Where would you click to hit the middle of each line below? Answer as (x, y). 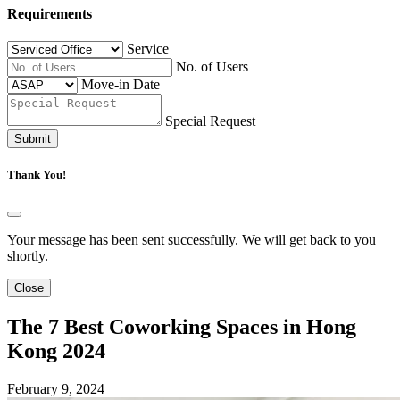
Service (148, 48)
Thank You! (37, 175)
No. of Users (212, 66)
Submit (33, 138)
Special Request (210, 121)
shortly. (28, 256)
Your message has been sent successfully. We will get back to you (192, 240)
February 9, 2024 (56, 389)
